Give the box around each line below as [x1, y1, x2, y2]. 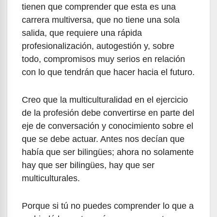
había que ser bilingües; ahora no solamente [22, 147, 194, 157]
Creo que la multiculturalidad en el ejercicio [22, 94, 188, 105]
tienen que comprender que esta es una [22, 1, 176, 12]
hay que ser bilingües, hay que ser [22, 160, 155, 170]
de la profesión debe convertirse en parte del [22, 108, 194, 118]
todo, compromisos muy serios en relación [22, 54, 185, 64]
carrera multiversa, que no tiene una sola [22, 15, 180, 25]
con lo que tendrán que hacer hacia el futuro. [22, 67, 195, 77]
